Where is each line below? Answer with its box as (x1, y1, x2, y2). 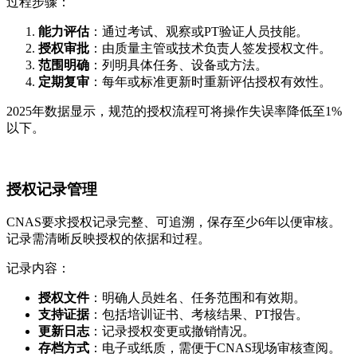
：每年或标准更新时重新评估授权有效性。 (89, 74, 331, 88)
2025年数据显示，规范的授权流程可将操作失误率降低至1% (6, 104, 342, 118)
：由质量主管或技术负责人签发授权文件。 (89, 41, 331, 55)
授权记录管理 (6, 180, 97, 198)
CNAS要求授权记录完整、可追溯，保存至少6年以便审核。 (6, 215, 341, 229)
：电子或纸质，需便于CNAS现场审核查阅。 (89, 341, 341, 355)
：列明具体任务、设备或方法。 (89, 57, 268, 72)
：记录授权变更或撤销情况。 (89, 324, 255, 339)
